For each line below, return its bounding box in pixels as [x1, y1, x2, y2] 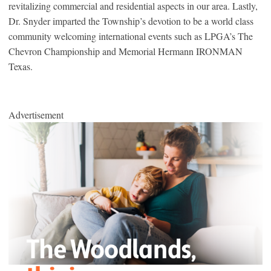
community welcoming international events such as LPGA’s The [8, 29, 253, 42]
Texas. [8, 59, 33, 73]
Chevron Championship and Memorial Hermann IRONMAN [8, 44, 243, 57]
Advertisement [8, 108, 64, 121]
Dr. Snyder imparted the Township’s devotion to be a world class [8, 14, 253, 27]
